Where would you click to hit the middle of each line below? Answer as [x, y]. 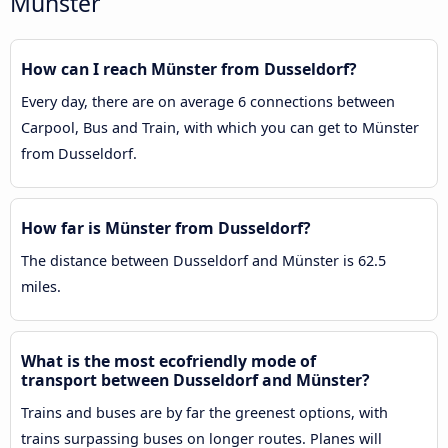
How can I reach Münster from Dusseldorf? [189, 69]
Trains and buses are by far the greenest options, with [204, 413]
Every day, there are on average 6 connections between [208, 102]
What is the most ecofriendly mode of [168, 361]
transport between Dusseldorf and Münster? [195, 380]
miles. [41, 287]
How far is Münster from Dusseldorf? [166, 228]
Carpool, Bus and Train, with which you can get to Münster [220, 128]
